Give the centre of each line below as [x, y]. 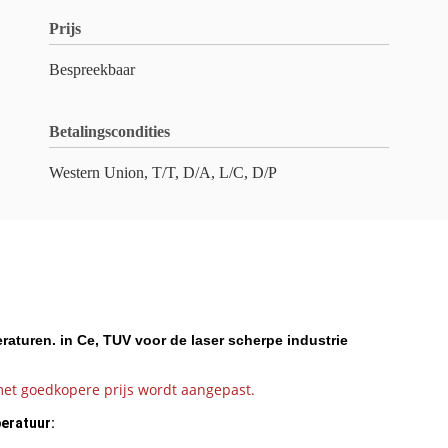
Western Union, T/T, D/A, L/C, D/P [163, 172]
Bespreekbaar [92, 69]
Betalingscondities [109, 131]
